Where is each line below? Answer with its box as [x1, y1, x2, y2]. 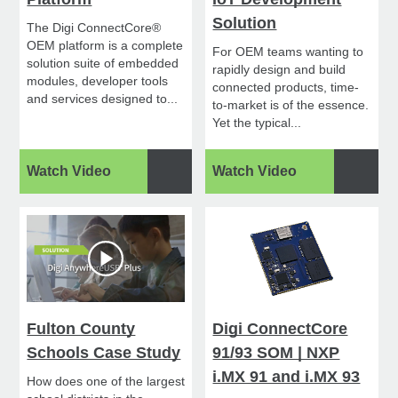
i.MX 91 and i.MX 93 [212, 368, 361, 386]
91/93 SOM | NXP [212, 344, 340, 362]
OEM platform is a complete [27, 38, 184, 53]
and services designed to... [27, 92, 179, 107]
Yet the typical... [212, 115, 302, 131]
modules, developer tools [27, 74, 169, 89]
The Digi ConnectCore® [27, 20, 162, 36]
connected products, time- [212, 80, 360, 95]
